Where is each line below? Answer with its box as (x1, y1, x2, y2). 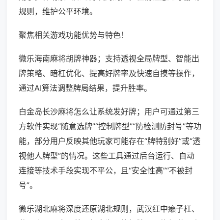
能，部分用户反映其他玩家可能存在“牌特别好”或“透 (19, 136, 200, 146)
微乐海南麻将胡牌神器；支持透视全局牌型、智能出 (19, 54, 199, 64)
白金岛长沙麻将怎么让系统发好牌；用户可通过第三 (19, 107, 199, 117)
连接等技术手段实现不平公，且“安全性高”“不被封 (19, 165, 192, 176)
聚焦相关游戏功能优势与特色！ (19, 30, 129, 40)
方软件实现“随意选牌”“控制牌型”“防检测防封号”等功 (19, 121, 201, 132)
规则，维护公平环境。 (19, 6, 97, 17)
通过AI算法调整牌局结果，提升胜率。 (19, 83, 152, 93)
